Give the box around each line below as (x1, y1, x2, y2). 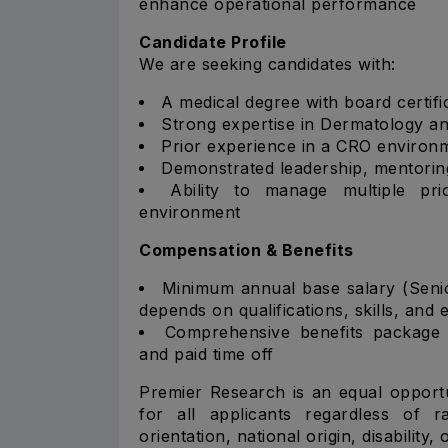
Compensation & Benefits (139, 239, 354, 260)
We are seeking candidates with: (139, 53, 396, 74)
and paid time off (139, 343, 274, 364)
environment (139, 201, 241, 222)
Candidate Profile (139, 31, 287, 52)
